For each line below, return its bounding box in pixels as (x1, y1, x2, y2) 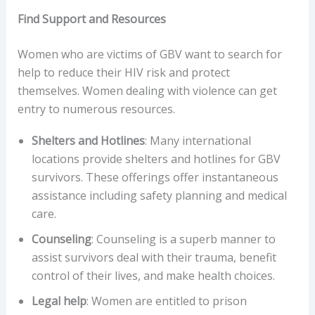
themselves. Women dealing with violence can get (17, 82, 277, 98)
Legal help (31, 293, 86, 309)
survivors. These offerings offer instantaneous (31, 169, 278, 186)
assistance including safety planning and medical (31, 188, 287, 204)
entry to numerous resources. (17, 101, 175, 117)
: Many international (144, 133, 251, 149)
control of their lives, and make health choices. (31, 268, 275, 284)
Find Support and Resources (17, 11, 166, 27)
